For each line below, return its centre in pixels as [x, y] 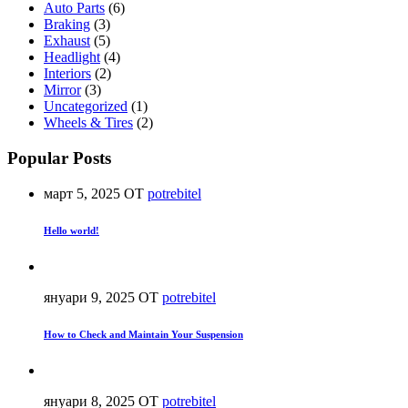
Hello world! [71, 230]
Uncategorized [86, 107]
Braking [67, 25]
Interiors [67, 74]
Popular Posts [59, 158]
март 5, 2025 [84, 193]
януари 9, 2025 [91, 297]
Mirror [62, 90]
